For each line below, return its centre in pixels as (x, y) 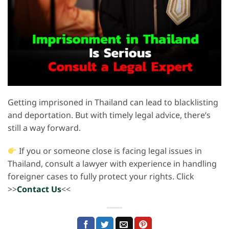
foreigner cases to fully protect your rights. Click (101, 177)
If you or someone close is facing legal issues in (110, 152)
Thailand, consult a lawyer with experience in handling (112, 164)
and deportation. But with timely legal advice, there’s (109, 115)
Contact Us (39, 190)
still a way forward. (44, 128)
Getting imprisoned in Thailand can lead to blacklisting (113, 102)
